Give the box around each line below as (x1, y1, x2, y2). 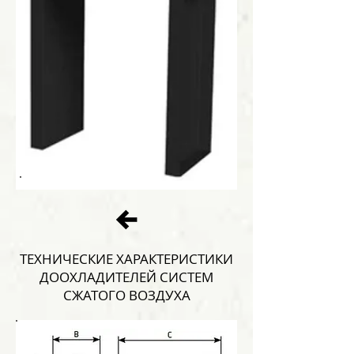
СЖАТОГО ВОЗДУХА (62, 286, 190, 304)
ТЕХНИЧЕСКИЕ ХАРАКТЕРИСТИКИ (20, 250, 233, 268)
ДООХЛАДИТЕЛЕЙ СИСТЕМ (40, 268, 213, 286)
